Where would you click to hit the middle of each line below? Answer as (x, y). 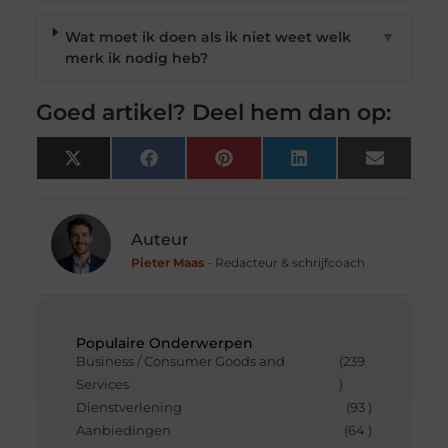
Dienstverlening (128, 407)
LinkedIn (338, 164)
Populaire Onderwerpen (164, 343)
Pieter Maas (167, 263)
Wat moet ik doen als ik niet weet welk (208, 37)
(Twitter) (111, 178)
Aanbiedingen (123, 430)
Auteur (159, 240)
